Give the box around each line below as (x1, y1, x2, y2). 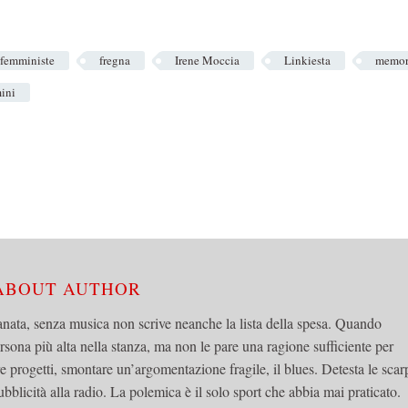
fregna (99, 52, 130, 69)
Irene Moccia (175, 52, 240, 69)
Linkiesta (284, 52, 331, 69)
